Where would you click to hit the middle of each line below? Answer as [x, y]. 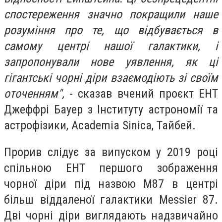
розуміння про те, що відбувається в [111, 30]
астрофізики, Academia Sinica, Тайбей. [100, 125]
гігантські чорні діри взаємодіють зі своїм [111, 78]
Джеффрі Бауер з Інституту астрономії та [111, 109]
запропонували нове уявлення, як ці [111, 62]
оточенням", [34, 93]
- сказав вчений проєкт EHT [141, 93]
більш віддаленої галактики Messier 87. [111, 199]
